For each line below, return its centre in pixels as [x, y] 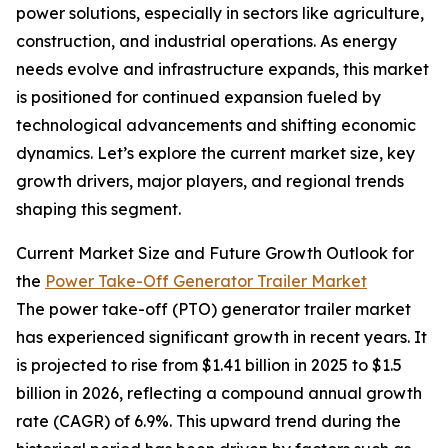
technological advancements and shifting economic [216, 125]
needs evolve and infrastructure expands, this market [222, 69]
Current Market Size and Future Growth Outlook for [215, 253]
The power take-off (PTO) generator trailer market [213, 309]
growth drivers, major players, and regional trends [210, 181]
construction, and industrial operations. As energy [206, 41]
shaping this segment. [98, 209]
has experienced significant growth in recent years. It [221, 337]
